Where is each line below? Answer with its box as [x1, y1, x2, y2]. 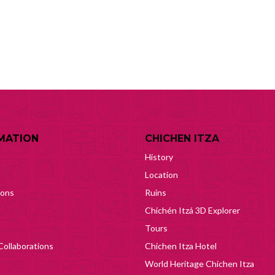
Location [145, 169, 178, 180]
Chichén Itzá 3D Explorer [145, 205, 240, 215]
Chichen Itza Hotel [145, 241, 217, 251]
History [145, 152, 173, 162]
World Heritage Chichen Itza [145, 258, 254, 269]
